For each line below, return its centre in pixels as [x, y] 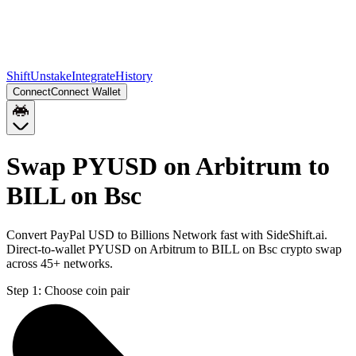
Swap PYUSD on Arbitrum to [168, 166]
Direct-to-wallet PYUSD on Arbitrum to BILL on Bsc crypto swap [174, 249]
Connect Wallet [86, 92]
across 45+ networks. [60, 263]
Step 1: [24, 290]
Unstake [51, 76]
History [134, 76]
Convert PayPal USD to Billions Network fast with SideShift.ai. [167, 234]
